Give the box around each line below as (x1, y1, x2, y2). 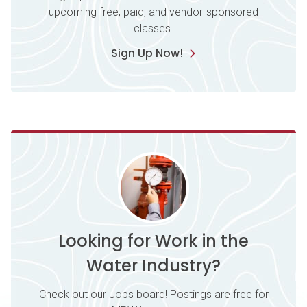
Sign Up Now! (110, 45, 183, 61)
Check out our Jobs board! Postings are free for (38, 287, 269, 301)
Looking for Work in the (58, 229, 249, 252)
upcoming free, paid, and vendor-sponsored (49, 5, 258, 19)
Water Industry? (86, 254, 221, 277)
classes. (134, 21, 173, 35)
